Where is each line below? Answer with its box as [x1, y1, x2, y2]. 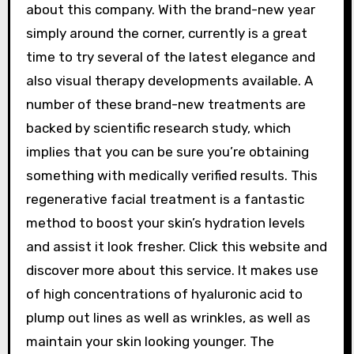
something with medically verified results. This [25, 168, 318, 183]
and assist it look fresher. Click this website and [25, 239, 327, 254]
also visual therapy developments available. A [25, 73, 313, 88]
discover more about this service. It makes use [25, 262, 318, 278]
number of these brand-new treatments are [25, 96, 306, 112]
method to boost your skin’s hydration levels [25, 215, 305, 231]
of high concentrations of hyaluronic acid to [25, 286, 303, 302]
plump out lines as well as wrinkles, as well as [25, 310, 311, 326]
